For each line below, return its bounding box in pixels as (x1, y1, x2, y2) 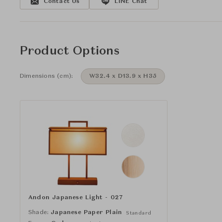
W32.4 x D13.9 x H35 (89, 73, 157, 79)
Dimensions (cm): (20, 73, 73, 79)
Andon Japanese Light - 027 (28, 194, 123, 201)
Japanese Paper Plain (51, 209, 122, 216)
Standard (126, 210, 152, 216)
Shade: (28, 209, 49, 216)
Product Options (20, 46, 120, 57)
